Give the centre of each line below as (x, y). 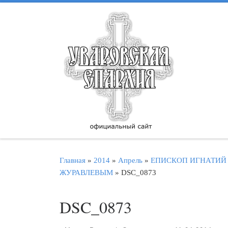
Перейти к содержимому (59, 14)
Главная (73, 160)
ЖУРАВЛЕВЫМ (86, 172)
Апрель (130, 160)
